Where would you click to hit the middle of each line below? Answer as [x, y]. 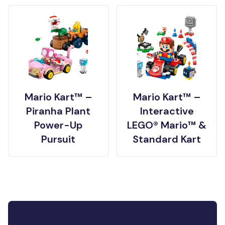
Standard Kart [167, 139]
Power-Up [58, 125]
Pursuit [58, 139]
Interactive [167, 111]
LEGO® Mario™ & [167, 125]
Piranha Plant [58, 111]
